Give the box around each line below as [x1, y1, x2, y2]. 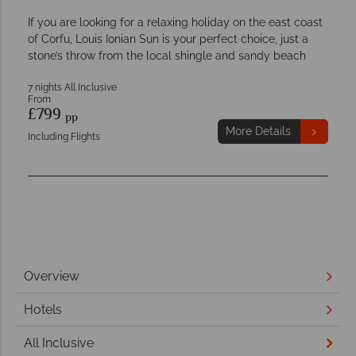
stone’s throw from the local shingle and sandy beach [28, 49, 306, 63]
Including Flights [28, 131, 100, 143]
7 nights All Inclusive [28, 82, 117, 94]
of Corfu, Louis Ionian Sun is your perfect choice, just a [28, 33, 308, 46]
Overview [24, 268, 79, 284]
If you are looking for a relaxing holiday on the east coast [28, 16, 323, 29]
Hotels [24, 301, 62, 317]
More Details [225, 125, 291, 138]
